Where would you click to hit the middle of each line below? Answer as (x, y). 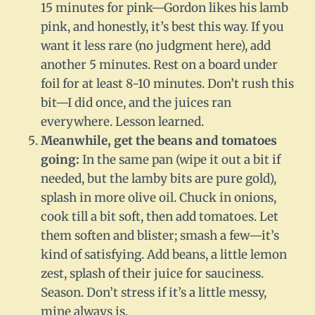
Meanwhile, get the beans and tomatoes (159, 141)
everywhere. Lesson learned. (122, 122)
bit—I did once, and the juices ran (136, 103)
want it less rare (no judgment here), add (156, 46)
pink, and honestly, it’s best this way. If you (162, 27)
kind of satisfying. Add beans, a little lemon (164, 255)
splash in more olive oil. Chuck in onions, (159, 198)
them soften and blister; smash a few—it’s (160, 236)
